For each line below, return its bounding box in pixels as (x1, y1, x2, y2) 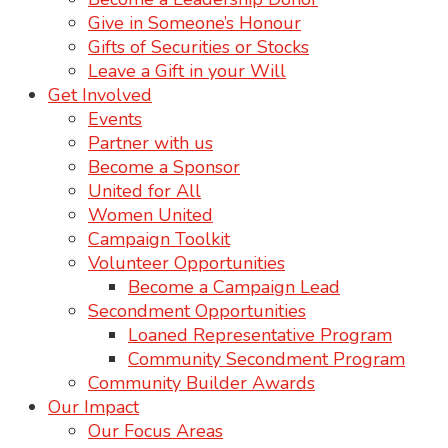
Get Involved (48, 82, 152, 107)
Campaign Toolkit (88, 226, 230, 251)
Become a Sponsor (88, 154, 240, 179)
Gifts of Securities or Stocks (88, 34, 309, 59)
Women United (88, 202, 213, 227)
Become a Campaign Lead (128, 274, 340, 299)
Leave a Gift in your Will (88, 58, 286, 83)
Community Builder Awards (88, 370, 315, 395)
